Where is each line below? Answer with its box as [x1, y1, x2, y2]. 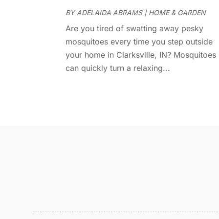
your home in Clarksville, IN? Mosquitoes [66, 50, 217, 60]
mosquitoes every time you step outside [66, 37, 213, 47]
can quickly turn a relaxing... [66, 63, 171, 73]
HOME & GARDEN [149, 8, 206, 17]
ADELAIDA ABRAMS [77, 8, 143, 17]
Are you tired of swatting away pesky [66, 23, 204, 34]
